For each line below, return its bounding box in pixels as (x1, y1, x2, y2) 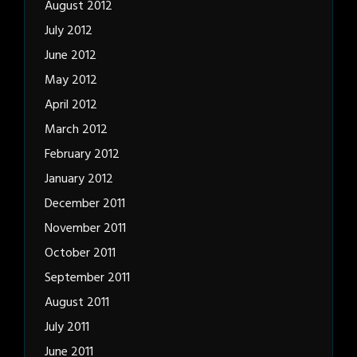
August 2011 (45, 292, 109, 314)
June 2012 (45, 45, 96, 67)
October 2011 (45, 243, 116, 265)
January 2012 (45, 169, 113, 190)
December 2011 (45, 194, 125, 215)
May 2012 (45, 70, 97, 92)
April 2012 (45, 95, 97, 116)
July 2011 (45, 317, 89, 339)
